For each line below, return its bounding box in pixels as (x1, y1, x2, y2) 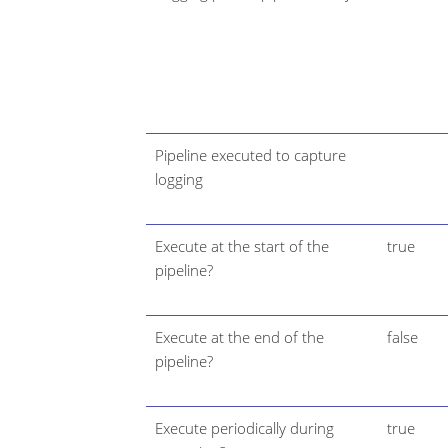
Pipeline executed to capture (155, 144, 346, 165)
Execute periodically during (155, 417, 334, 438)
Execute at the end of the (155, 326, 324, 347)
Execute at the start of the (155, 235, 329, 256)
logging (155, 168, 203, 189)
